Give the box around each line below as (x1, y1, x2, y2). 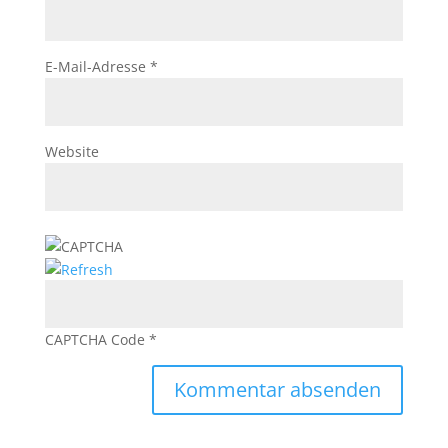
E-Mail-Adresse (44, 57, 150, 76)
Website (44, 142, 99, 161)
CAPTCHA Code (44, 330, 145, 349)
